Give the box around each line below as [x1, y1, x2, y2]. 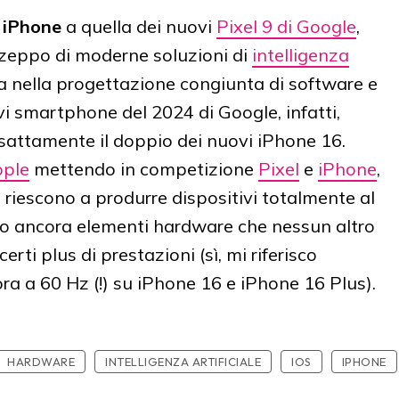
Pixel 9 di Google [216, 15, 356, 38]
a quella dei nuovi [61, 15, 216, 38]
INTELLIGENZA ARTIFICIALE [105, 354, 261, 370]
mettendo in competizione [29, 158, 258, 181]
